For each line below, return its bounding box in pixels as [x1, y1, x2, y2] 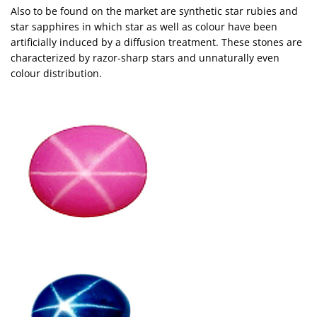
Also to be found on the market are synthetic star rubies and [11, 4, 298, 18]
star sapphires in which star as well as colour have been [11, 20, 277, 33]
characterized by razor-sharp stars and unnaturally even [11, 51, 279, 64]
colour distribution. [11, 67, 102, 80]
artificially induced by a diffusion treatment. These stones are [11, 35, 302, 49]
